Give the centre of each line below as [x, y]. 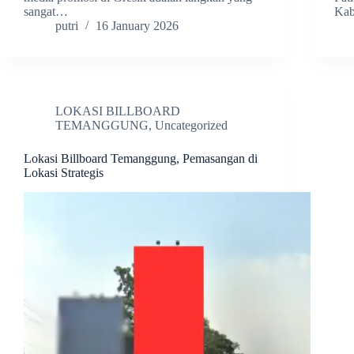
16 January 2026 [137, 26]
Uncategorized [191, 126]
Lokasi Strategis [64, 173]
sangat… [46, 12]
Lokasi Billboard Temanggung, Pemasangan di [141, 159]
